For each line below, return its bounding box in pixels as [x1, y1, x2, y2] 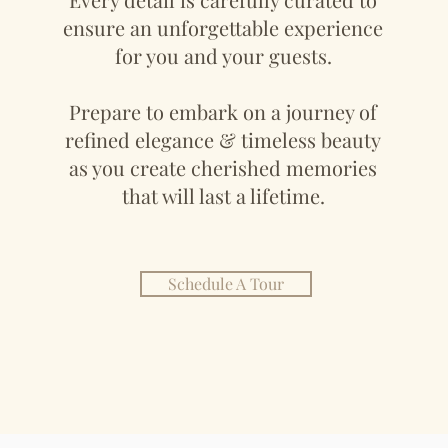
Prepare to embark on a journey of [69, 98, 378, 125]
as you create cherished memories [69, 154, 378, 181]
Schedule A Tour [167, 273, 284, 294]
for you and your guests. [114, 42, 332, 69]
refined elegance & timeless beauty [65, 126, 382, 153]
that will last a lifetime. [121, 182, 325, 209]
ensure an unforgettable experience [63, 14, 384, 41]
